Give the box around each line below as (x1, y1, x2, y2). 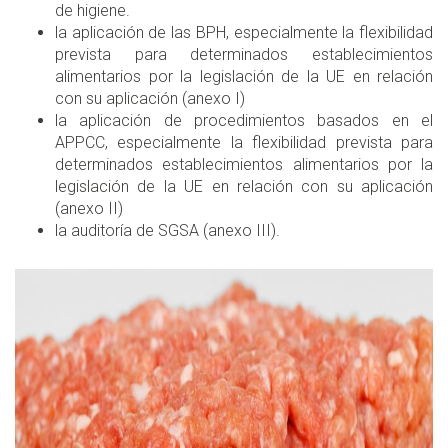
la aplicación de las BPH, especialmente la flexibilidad (55, 23, 433, 43)
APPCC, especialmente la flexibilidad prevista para (55, 133, 433, 153)
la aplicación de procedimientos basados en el (55, 111, 433, 131)
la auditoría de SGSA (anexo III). (55, 221, 280, 241)
